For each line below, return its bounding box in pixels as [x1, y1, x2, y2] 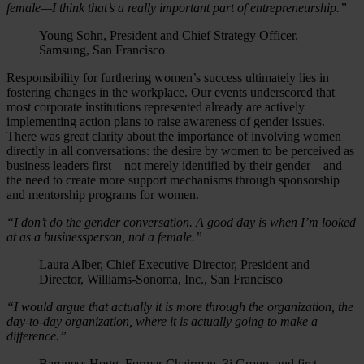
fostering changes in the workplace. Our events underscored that [6, 84, 335, 99]
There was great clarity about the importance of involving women [6, 128, 341, 143]
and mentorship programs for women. [6, 187, 199, 201]
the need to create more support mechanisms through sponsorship [6, 172, 340, 187]
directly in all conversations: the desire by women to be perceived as [6, 143, 354, 158]
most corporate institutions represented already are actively [6, 99, 305, 114]
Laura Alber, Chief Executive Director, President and [39, 257, 310, 271]
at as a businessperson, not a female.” [6, 229, 202, 244]
